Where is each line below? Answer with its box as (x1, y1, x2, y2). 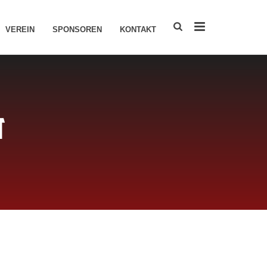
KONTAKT (120, 25, 157, 34)
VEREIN (5, 25, 35, 34)
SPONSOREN (52, 25, 103, 34)
